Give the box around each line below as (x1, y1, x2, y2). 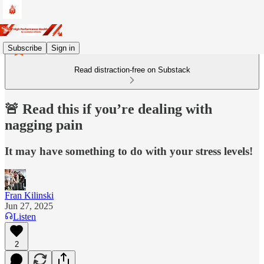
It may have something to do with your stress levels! (5, 144, 253, 157)
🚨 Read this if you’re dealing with (5, 101, 212, 117)
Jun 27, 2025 (5, 200, 53, 211)
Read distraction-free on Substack (74, 65, 190, 74)
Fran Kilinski (5, 190, 54, 200)
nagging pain (5, 117, 82, 133)
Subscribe (8, 43, 42, 52)
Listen (13, 211, 36, 222)
